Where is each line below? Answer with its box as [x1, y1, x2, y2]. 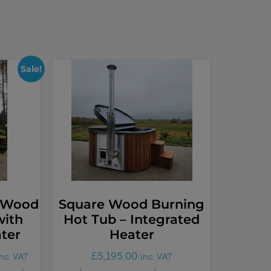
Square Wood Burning [59, 197, 204, 212]
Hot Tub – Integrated [64, 212, 200, 227]
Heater [109, 227, 154, 243]
